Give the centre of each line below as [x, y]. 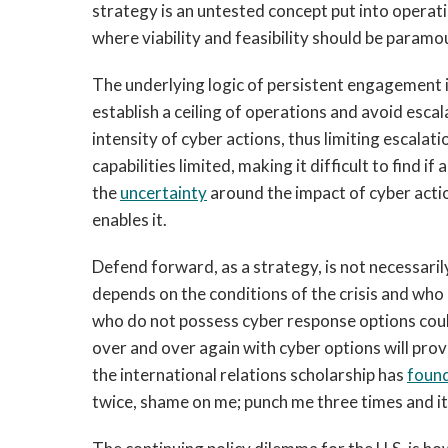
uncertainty [163, 192]
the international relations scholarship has [249, 374]
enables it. [129, 219]
